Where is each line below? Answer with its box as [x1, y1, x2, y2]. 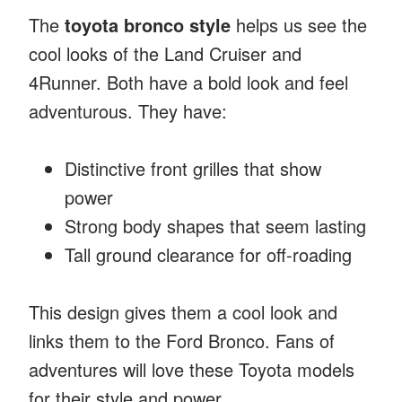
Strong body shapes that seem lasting [65, 212, 366, 239]
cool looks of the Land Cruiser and [29, 39, 301, 66]
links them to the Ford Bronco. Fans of [29, 327, 335, 354]
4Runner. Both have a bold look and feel [29, 68, 348, 95]
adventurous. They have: [29, 97, 227, 124]
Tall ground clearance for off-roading [65, 240, 352, 267]
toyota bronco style [65, 11, 231, 38]
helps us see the [231, 11, 367, 38]
